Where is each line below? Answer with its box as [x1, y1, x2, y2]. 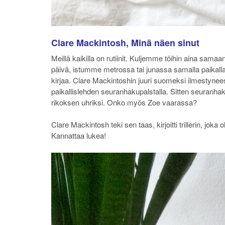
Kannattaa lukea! [51, 130, 106, 141]
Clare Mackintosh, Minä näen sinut [51, 36, 199, 49]
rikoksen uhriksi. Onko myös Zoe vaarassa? [51, 96, 197, 107]
